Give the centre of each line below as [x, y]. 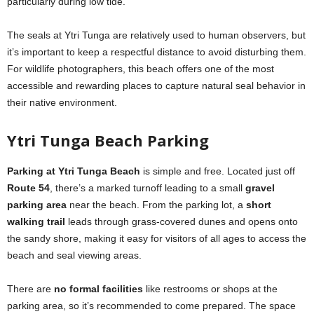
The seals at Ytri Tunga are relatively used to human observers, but [156, 35]
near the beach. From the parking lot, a [156, 204]
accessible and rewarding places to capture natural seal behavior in [156, 85]
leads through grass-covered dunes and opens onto [182, 221]
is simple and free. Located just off [218, 171]
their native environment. [62, 102]
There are [30, 288]
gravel [260, 187]
